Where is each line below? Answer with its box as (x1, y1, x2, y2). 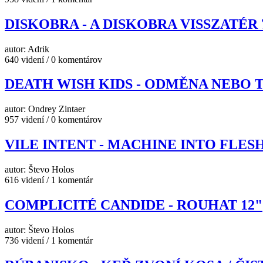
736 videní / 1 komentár (5, 235, 93, 245)
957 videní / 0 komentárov (5, 114, 102, 125)
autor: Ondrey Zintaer (5, 104, 85, 114)
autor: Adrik (5, 43, 49, 54)
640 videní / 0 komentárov (5, 54, 102, 65)
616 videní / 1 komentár (5, 175, 93, 186)
